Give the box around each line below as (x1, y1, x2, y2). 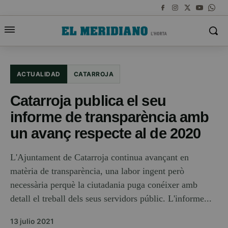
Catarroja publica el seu (10, 92, 166, 109)
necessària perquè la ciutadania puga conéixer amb (10, 180, 197, 190)
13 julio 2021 (10, 217, 54, 225)
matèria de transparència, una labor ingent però (10, 166, 184, 176)
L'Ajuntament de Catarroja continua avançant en (10, 152, 189, 162)
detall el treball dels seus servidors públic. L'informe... (10, 193, 212, 204)
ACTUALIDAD (17, 70, 61, 78)
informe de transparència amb (10, 108, 209, 125)
